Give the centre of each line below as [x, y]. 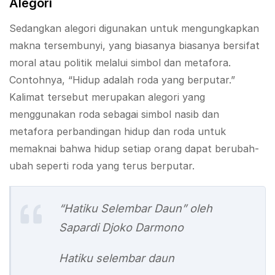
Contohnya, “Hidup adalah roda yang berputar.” [122, 79]
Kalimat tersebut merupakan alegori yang [107, 97]
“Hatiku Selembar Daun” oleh [136, 208]
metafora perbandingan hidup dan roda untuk [118, 131]
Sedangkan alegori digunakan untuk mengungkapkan [134, 28]
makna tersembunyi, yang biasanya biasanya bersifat [134, 45]
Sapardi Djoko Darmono [121, 227]
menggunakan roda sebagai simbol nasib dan [114, 114]
